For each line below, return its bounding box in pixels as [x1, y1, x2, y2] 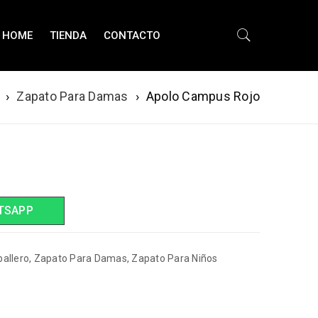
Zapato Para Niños [131, 253, 218, 264]
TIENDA [50, 29, 87, 42]
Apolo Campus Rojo [146, 89, 260, 104]
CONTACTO [104, 29, 160, 42]
